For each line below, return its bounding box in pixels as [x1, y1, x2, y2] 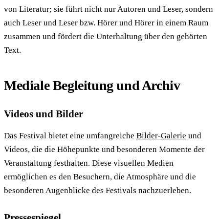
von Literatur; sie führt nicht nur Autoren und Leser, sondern [4, 4, 213, 14]
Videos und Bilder [4, 108, 83, 120]
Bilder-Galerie [136, 131, 186, 140]
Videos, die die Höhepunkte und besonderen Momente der [4, 144, 205, 154]
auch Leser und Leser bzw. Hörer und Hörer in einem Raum [4, 18, 208, 27]
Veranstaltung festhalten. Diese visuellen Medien [4, 158, 174, 168]
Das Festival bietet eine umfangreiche [4, 131, 136, 140]
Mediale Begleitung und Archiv [4, 77, 180, 93]
